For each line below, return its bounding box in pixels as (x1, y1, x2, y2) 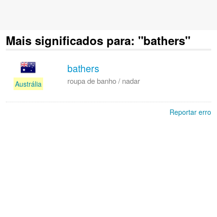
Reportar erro (170, 107, 211, 117)
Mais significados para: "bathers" (6, 32, 190, 48)
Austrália (15, 79, 42, 89)
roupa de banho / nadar (67, 76, 140, 86)
